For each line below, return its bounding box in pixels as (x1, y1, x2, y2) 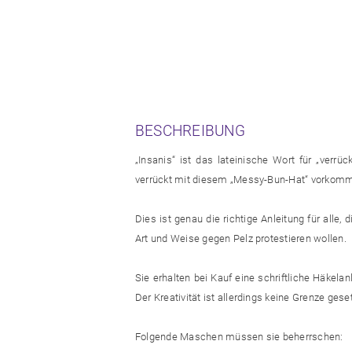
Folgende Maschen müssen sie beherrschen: (135, 331, 343, 343)
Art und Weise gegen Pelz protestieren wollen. (135, 233, 346, 245)
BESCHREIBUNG (135, 122, 245, 141)
